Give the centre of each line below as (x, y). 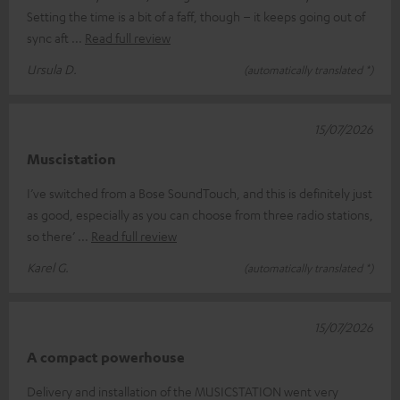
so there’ (52, 235)
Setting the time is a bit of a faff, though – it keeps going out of (196, 16)
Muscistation (71, 158)
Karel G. (48, 267)
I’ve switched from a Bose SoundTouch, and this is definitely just (200, 192)
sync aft (49, 37)
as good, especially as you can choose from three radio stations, (200, 214)
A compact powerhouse (106, 357)
